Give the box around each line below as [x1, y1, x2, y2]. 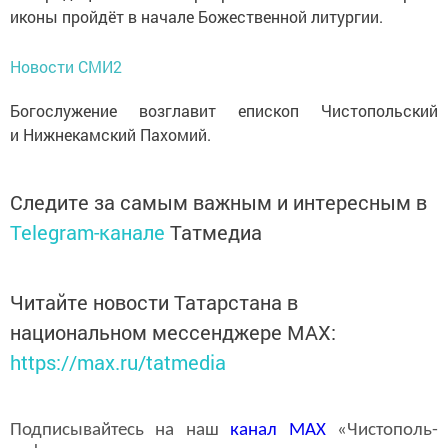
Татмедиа [170, 219, 262, 245]
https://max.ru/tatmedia [10, 349, 226, 375]
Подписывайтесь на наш [10, 421, 231, 440]
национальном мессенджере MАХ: [10, 319, 336, 345]
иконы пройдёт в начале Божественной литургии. [10, 6, 383, 27]
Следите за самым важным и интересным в [10, 189, 427, 215]
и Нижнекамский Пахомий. [10, 124, 211, 145]
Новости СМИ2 [10, 56, 122, 77]
